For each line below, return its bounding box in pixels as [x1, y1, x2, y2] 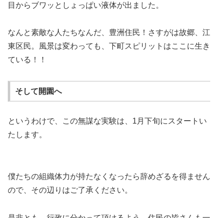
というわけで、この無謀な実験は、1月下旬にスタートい [8, 117, 207, 126]
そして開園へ [15, 87, 62, 95]
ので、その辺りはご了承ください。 [8, 185, 132, 194]
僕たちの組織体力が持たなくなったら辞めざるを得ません [8, 172, 210, 181]
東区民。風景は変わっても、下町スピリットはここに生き [8, 42, 210, 51]
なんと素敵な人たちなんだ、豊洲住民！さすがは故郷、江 [8, 28, 210, 37]
